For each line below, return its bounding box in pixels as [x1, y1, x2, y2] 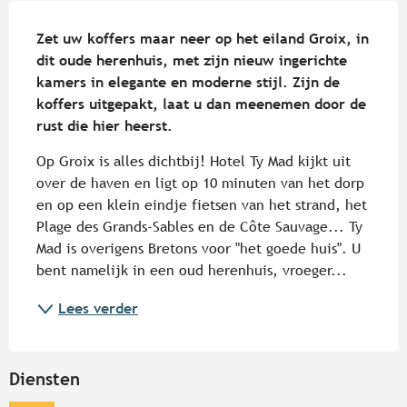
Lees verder [58, 299, 138, 317]
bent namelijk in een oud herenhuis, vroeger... [36, 261, 347, 279]
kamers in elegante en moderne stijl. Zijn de [36, 73, 340, 91]
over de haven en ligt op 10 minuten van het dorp [36, 174, 364, 192]
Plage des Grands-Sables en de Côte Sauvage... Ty [36, 217, 362, 235]
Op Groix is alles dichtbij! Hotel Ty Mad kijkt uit [36, 152, 351, 170]
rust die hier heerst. [36, 116, 173, 134]
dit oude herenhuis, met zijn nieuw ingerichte [36, 51, 347, 69]
